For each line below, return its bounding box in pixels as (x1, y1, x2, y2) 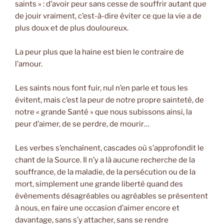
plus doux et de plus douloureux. (15, 23, 128, 32)
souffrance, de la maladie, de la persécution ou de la (15, 167, 195, 176)
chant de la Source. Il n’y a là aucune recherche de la (15, 155, 195, 164)
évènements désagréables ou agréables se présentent (15, 191, 208, 200)
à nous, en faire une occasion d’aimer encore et (15, 203, 179, 212)
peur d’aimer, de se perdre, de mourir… (15, 119, 149, 128)
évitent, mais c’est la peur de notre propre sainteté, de (15, 95, 204, 104)
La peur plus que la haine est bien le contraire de (15, 47, 184, 56)
